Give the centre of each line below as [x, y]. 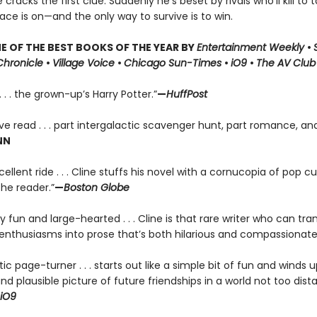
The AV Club [286, 63]
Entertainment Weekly [252, 47]
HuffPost [186, 94]
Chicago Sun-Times [174, 63]
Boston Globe [96, 188]
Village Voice [85, 63]
